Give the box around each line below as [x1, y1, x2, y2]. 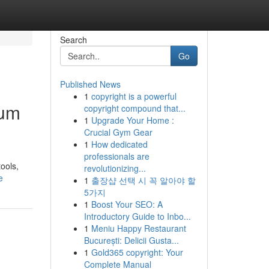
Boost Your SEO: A [91, 198, 163, 210]
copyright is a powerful [91, 90, 177, 102]
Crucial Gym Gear [83, 126, 153, 138]
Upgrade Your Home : [91, 114, 174, 126]
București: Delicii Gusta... [83, 234, 179, 246]
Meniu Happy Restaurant [91, 222, 186, 234]
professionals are [83, 150, 150, 162]
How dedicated [91, 138, 148, 150]
